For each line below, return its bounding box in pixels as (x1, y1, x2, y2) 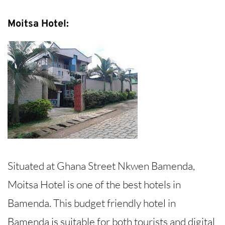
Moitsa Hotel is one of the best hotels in (8, 178, 181, 191)
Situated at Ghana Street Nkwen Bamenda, (8, 159, 195, 173)
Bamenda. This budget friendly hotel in (8, 196, 176, 210)
